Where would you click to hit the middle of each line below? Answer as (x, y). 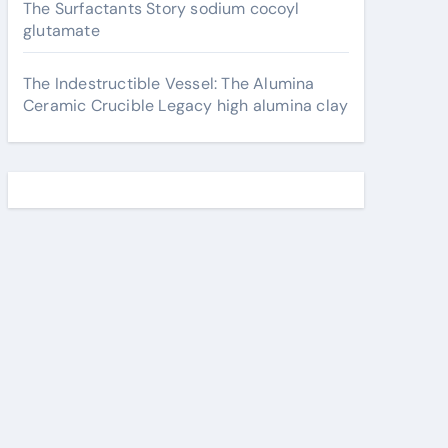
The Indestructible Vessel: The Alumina (169, 83)
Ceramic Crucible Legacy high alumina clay (186, 105)
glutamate (61, 30)
